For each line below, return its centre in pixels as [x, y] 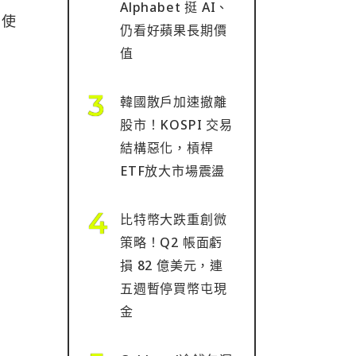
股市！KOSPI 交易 [176, 125]
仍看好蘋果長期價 [174, 30]
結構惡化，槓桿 [167, 148]
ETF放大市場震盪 [173, 171]
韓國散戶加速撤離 [174, 102]
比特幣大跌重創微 [174, 219]
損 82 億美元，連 [172, 265]
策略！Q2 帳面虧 [172, 242]
